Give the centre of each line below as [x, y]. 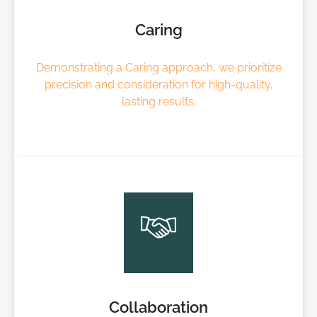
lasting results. [158, 101]
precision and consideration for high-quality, [158, 84]
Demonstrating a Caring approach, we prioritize [158, 67]
